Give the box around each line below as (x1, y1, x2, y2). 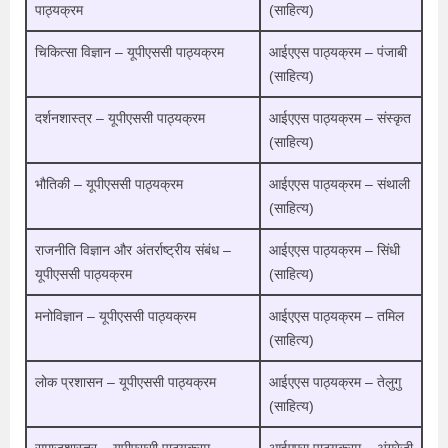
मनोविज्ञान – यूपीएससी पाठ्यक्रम (35, 307, 196, 324)
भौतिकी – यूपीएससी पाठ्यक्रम (35, 175, 183, 192)
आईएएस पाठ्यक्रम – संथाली (269, 175, 410, 192)
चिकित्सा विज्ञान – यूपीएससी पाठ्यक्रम (35, 43, 224, 60)
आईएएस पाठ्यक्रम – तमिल (269, 307, 404, 324)
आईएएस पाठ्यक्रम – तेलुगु (269, 373, 401, 390)
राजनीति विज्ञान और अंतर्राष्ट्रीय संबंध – (35, 241, 231, 258)
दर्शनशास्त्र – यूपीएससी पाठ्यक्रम (35, 109, 205, 126)
